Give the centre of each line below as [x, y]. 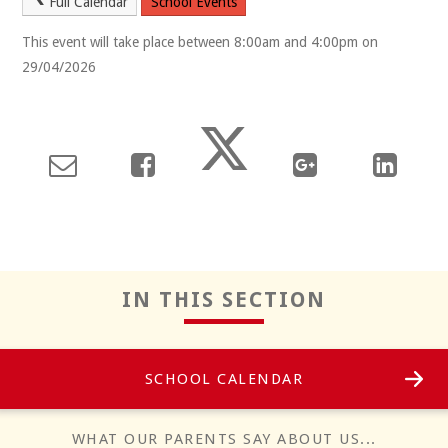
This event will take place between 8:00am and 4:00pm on [200, 42]
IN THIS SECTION [224, 299]
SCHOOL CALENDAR [224, 379]
